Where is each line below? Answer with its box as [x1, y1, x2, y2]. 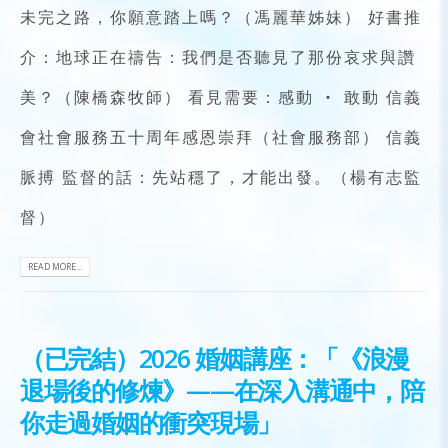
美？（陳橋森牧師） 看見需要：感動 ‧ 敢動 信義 [20, 86, 422, 109]
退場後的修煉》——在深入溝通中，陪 [20, 373, 424, 408]
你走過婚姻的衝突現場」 [20, 405, 282, 440]
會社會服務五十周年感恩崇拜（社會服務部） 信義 [20, 126, 422, 149]
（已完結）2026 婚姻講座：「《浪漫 [20, 341, 410, 376]
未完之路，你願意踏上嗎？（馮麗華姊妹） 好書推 [20, 6, 422, 29]
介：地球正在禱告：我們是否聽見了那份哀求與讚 [20, 46, 416, 69]
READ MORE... [28, 260, 82, 273]
